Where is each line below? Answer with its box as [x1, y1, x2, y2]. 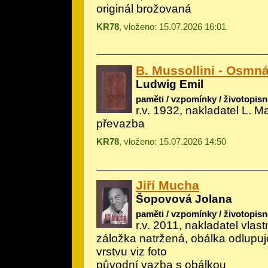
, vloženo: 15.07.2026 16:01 [119, 21, 226, 32]
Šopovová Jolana [136, 192, 232, 205]
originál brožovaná [96, 2, 191, 15]
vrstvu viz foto [96, 245, 167, 258]
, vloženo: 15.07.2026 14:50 [119, 136, 226, 147]
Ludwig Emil [136, 77, 203, 90]
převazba [96, 117, 145, 130]
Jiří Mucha [136, 178, 199, 192]
